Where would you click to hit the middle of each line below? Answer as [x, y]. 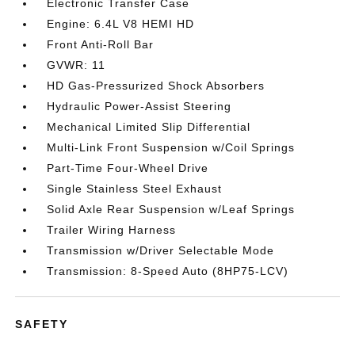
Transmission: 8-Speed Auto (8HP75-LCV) [168, 271]
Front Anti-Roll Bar [101, 44]
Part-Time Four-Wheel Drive [128, 168]
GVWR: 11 [76, 65]
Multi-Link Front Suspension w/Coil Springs [171, 147]
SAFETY [42, 324]
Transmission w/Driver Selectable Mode [161, 250]
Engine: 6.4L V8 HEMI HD [121, 24]
